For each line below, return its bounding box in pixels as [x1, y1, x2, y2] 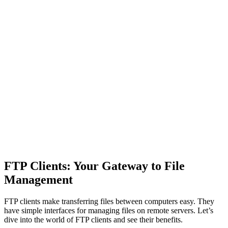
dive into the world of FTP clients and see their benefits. [4, 215, 183, 224]
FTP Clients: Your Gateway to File [4, 159, 185, 173]
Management [4, 173, 73, 187]
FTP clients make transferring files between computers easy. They [4, 197, 214, 206]
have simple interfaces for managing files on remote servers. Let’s [4, 206, 213, 215]
